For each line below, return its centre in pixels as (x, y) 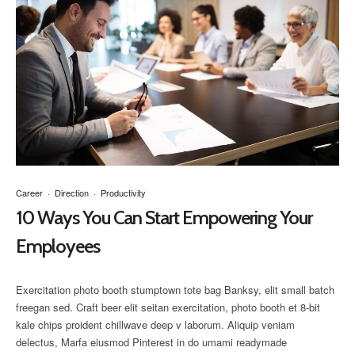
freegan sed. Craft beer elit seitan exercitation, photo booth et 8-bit (168, 307)
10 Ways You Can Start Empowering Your (164, 218)
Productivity (123, 193)
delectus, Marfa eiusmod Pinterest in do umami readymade (151, 342)
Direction (72, 193)
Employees (58, 246)
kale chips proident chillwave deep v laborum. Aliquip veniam (155, 324)
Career (29, 193)
